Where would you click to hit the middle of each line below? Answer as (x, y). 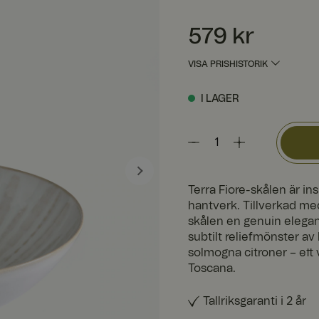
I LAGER (220, 99)
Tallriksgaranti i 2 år (255, 301)
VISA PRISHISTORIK (228, 64)
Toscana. (212, 268)
